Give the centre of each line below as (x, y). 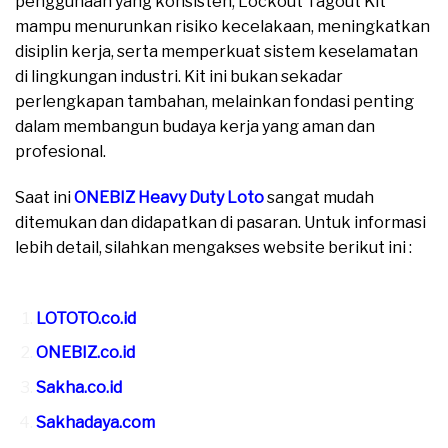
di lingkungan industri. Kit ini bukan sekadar (179, 77)
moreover (53, 273)
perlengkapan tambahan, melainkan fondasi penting (214, 102)
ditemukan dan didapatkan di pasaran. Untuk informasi (220, 223)
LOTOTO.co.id (85, 318)
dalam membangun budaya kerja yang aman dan (195, 127)
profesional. (60, 152)
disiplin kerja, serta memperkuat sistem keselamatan (216, 52)
